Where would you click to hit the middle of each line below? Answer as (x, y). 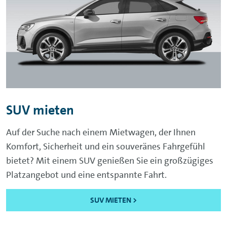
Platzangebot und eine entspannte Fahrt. (86, 175)
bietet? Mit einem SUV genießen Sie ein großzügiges (110, 160)
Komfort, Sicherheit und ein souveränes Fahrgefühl (106, 146)
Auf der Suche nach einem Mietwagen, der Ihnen (101, 132)
